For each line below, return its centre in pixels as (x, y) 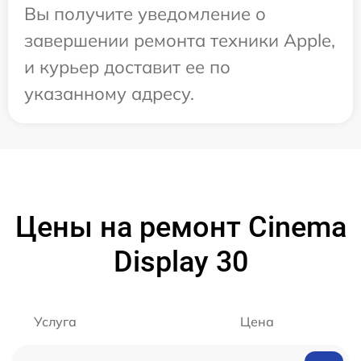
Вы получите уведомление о (145, 14)
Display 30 (180, 262)
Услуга (55, 322)
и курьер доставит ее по (127, 67)
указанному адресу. (109, 94)
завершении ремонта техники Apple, (180, 41)
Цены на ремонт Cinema (180, 228)
